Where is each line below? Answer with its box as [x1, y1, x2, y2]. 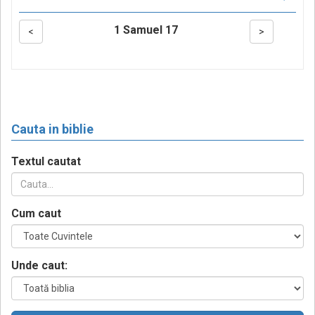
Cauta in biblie [11, 122, 94, 137]
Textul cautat [11, 155, 81, 169]
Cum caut [11, 207, 61, 221]
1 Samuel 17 [114, 23, 179, 37]
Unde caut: [11, 259, 67, 273]
